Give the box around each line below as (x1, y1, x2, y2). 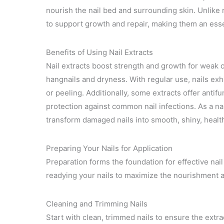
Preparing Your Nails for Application (46, 143, 172, 153)
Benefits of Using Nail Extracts (46, 47, 153, 57)
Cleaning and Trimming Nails (46, 198, 147, 208)
